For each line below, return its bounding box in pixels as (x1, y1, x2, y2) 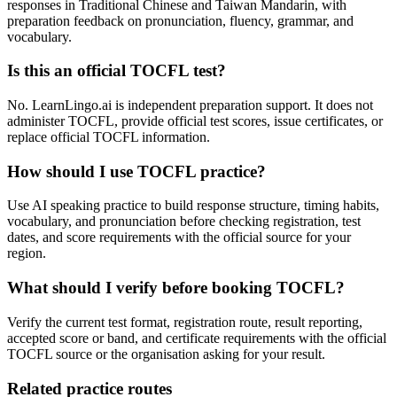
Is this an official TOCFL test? (7, 61, 226, 81)
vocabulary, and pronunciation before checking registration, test (7, 214, 361, 230)
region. (7, 245, 46, 261)
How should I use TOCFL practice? (7, 161, 266, 181)
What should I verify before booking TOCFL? (7, 278, 345, 298)
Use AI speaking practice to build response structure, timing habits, (7, 198, 379, 214)
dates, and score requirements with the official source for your (7, 230, 351, 245)
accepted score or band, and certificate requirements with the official (7, 330, 386, 346)
